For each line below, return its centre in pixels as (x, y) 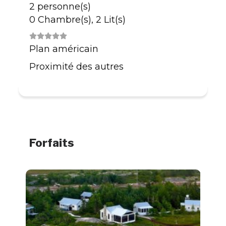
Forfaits (51, 143)
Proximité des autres (76, 67)
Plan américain (64, 49)
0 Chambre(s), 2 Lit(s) (77, 19)
